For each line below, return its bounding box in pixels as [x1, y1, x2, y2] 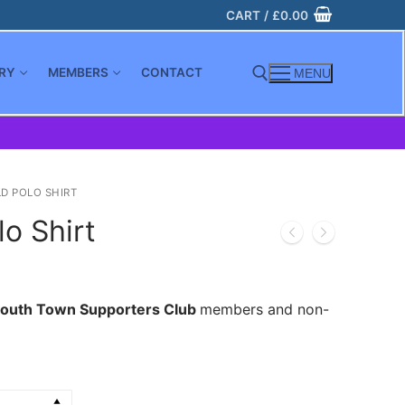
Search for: [46, 138, 71, 157]
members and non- [200, 299, 329, 318]
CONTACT [141, 65, 203, 80]
